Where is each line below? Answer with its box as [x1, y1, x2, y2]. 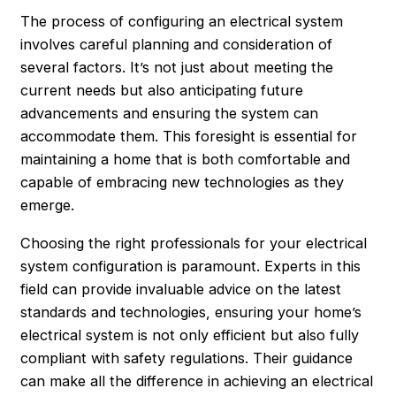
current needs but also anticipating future [20, 81, 304, 100]
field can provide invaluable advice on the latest [20, 279, 342, 298]
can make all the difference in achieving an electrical [20, 371, 374, 390]
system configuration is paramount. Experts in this [20, 256, 362, 275]
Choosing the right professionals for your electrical [20, 233, 368, 252]
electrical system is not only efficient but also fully [20, 325, 360, 344]
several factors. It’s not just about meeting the [20, 58, 334, 77]
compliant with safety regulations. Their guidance [20, 348, 354, 367]
